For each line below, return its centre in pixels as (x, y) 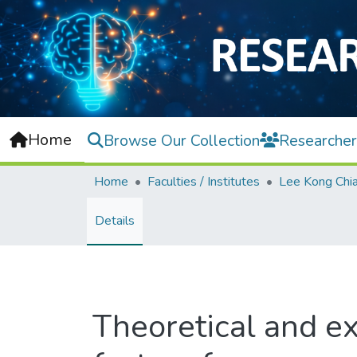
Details (115, 221)
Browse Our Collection (182, 140)
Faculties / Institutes (204, 182)
